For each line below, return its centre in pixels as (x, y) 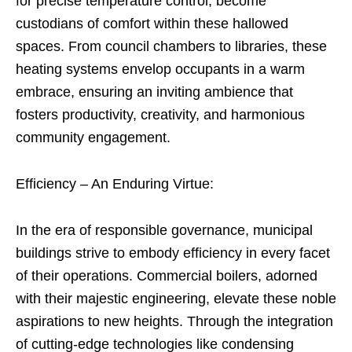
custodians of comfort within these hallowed (152, 24)
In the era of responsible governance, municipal (164, 230)
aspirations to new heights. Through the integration (174, 321)
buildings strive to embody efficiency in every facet (173, 253)
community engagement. (93, 137)
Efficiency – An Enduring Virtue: (115, 184)
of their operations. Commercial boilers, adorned (167, 276)
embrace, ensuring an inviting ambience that (154, 92)
